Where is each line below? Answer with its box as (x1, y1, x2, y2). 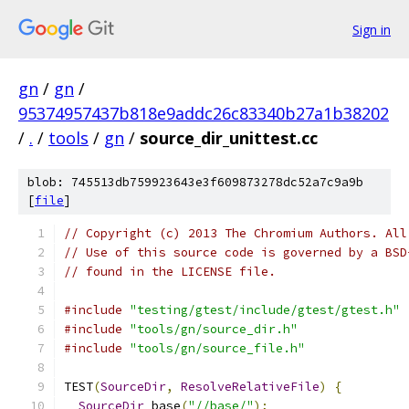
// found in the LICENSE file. (64, 264, 276, 279)
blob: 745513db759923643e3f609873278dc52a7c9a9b (27, 174, 363, 190)
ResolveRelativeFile (181, 379, 320, 394)
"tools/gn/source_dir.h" (130, 321, 298, 337)
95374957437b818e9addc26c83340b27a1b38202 (18, 102, 389, 124)
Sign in (352, 20, 391, 38)
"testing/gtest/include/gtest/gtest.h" (130, 302, 400, 318)
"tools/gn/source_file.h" (130, 341, 305, 356)
